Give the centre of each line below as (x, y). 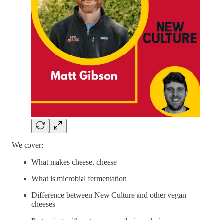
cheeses (43, 204)
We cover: (27, 145)
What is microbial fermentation (79, 178)
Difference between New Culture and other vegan (109, 195)
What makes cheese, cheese (74, 162)
